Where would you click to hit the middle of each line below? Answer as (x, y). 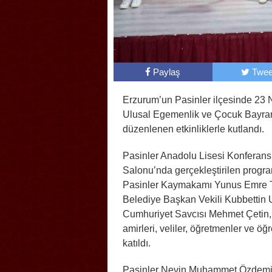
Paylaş (167, 72)
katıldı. (137, 243)
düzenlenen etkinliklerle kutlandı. (193, 129)
